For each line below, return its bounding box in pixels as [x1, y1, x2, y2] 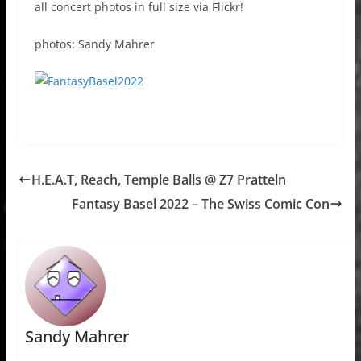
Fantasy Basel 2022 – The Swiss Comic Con [72, 195, 330, 214]
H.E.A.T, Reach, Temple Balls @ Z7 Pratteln [31, 171, 286, 189]
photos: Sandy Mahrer [34, 36, 155, 52]
